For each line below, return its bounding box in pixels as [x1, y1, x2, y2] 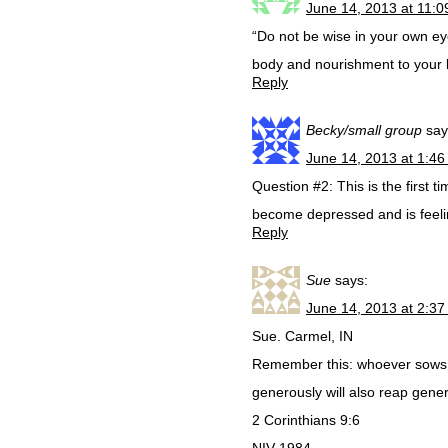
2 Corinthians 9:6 [252, 412, 360, 428]
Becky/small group [306, 122, 422, 138]
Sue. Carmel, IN [252, 328, 353, 344]
